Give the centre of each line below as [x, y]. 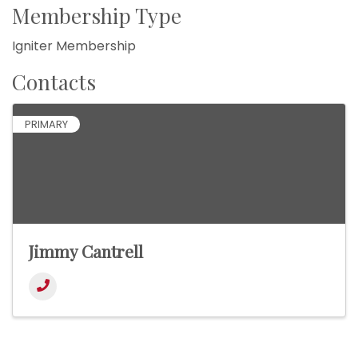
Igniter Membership [74, 46]
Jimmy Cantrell [86, 251]
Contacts [54, 82]
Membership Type [97, 16]
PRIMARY [46, 125]
